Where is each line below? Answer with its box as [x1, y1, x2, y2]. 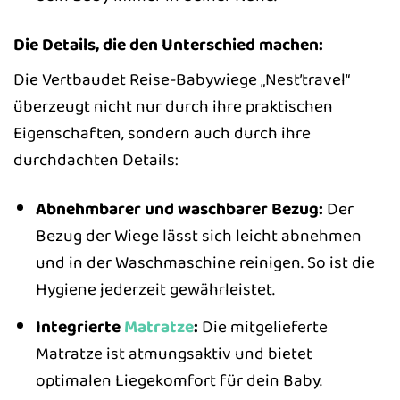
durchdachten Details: [13, 146, 179, 174]
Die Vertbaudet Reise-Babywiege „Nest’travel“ [13, 66, 350, 94]
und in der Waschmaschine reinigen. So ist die [35, 249, 375, 277]
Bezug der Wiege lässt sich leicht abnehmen [35, 222, 362, 250]
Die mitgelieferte [197, 312, 328, 340]
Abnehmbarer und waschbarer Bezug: [35, 196, 323, 223]
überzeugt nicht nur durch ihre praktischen [13, 93, 333, 121]
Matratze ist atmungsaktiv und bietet [35, 339, 312, 367]
